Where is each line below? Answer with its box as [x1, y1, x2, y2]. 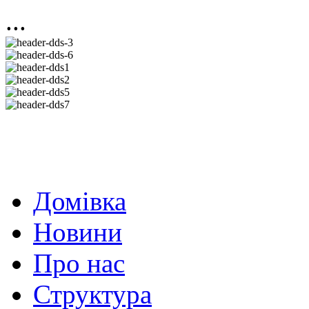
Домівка [33, 186, 126, 216]
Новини [33, 217, 122, 247]
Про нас [33, 248, 125, 278]
